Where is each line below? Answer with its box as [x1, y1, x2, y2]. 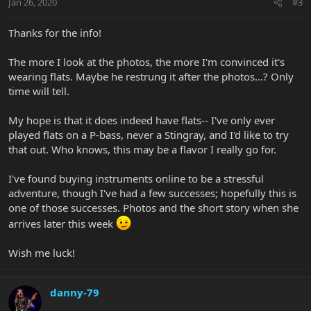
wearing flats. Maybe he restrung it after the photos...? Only [8, 69, 294, 84]
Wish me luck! [8, 246, 75, 260]
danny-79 [50, 285, 99, 300]
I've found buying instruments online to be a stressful [8, 171, 264, 186]
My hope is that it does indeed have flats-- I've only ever [8, 113, 275, 128]
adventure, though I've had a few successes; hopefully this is [8, 186, 296, 201]
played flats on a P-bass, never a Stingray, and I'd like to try [8, 128, 289, 142]
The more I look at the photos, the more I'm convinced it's [8, 55, 285, 69]
